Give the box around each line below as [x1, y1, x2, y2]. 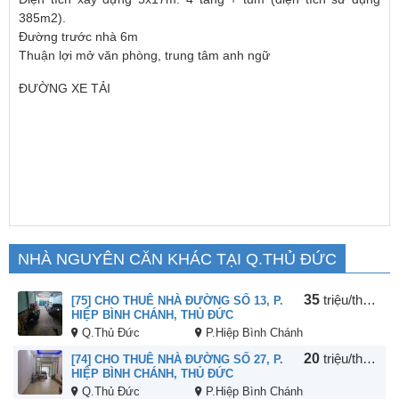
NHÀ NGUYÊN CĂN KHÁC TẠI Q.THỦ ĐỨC [18, 250, 337, 269]
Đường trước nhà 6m [19, 29, 138, 45]
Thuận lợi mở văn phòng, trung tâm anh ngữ [19, 48, 270, 63]
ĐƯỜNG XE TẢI [19, 81, 110, 96]
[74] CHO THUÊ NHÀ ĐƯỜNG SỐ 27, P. [71, 353, 283, 367]
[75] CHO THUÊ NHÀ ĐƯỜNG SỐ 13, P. [71, 294, 283, 308]
